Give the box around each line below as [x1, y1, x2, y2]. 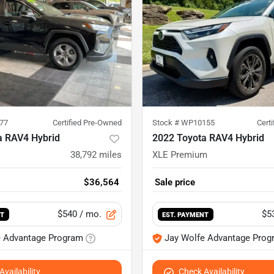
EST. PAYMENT [162, 210, 209, 220]
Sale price [155, 177, 195, 188]
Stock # [152, 118, 181, 128]
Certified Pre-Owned [53, 118, 122, 128]
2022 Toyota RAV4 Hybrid [152, 132, 264, 144]
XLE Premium [152, 149, 207, 161]
